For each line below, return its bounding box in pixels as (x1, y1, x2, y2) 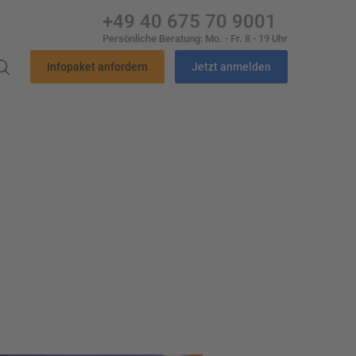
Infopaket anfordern (47, 60, 148, 73)
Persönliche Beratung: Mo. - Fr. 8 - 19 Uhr (103, 33, 288, 44)
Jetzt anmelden (192, 60, 271, 73)
